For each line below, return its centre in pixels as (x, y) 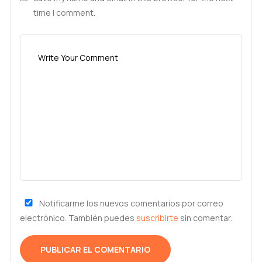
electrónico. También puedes (78, 218)
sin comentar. (205, 218)
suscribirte (157, 218)
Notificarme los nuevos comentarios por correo (130, 203)
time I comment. (64, 13)
